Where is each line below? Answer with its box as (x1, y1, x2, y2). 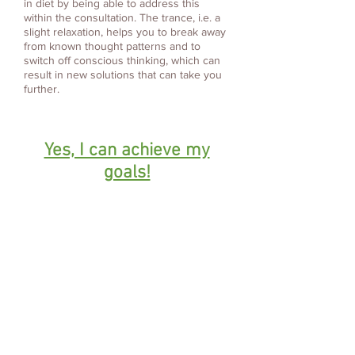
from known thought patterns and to (24, 40, 200, 53)
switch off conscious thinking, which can (24, 54, 220, 67)
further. (24, 82, 59, 96)
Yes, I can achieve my (44, 139, 210, 162)
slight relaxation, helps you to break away (24, 25, 226, 39)
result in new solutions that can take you (24, 68, 222, 82)
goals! (103, 162, 151, 185)
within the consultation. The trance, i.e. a (24, 11, 220, 25)
